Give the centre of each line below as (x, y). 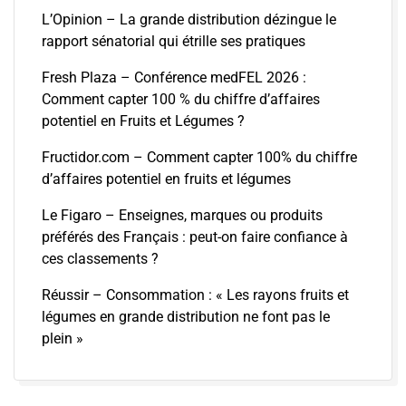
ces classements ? (100, 258)
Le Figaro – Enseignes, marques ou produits (182, 215)
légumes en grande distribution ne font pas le (186, 316)
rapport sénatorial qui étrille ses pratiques (174, 41)
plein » (63, 338)
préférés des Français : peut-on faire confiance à (195, 237)
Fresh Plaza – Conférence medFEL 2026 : (174, 77)
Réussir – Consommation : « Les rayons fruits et (195, 295)
